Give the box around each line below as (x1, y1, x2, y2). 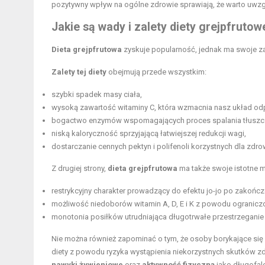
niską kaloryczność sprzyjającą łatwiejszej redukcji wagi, (51, 129, 246, 138)
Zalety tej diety (51, 67, 106, 77)
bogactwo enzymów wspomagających (51, 116, 186, 125)
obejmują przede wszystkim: (106, 67, 206, 77)
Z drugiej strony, (51, 164, 108, 173)
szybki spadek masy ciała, (51, 90, 142, 99)
